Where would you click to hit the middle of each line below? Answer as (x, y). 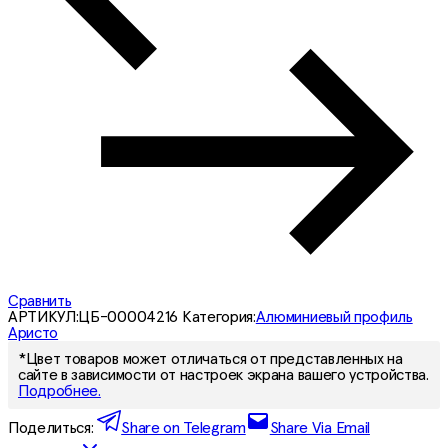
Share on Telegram (183, 427)
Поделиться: (53, 427)
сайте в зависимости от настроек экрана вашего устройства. (223, 374)
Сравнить (40, 300)
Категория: (218, 316)
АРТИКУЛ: (43, 316)
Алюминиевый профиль (334, 316)
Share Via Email (319, 427)
